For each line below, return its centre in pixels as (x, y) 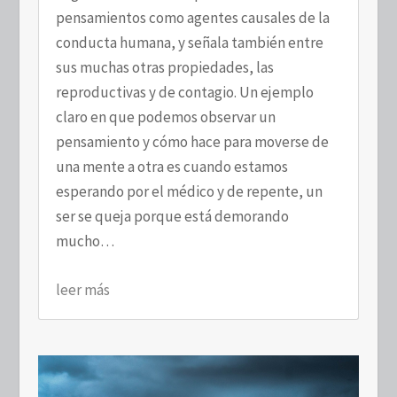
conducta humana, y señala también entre (189, 42)
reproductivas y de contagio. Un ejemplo (184, 92)
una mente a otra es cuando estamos (171, 166)
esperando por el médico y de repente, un (189, 191)
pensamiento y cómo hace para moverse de (192, 141)
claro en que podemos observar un (165, 117)
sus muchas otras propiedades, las (164, 67)
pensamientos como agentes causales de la (192, 17)
